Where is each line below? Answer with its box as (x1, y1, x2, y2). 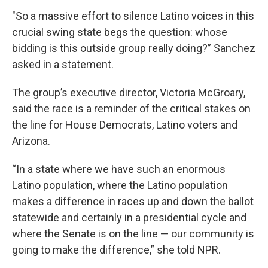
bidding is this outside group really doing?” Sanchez (12, 42, 255, 54)
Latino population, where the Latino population (12, 179, 228, 191)
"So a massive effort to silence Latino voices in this (12, 10, 254, 22)
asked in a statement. (12, 58, 114, 71)
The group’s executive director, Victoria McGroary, (12, 86, 245, 99)
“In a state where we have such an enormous (12, 163, 226, 175)
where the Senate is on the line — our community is (12, 227, 254, 240)
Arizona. (12, 135, 50, 147)
